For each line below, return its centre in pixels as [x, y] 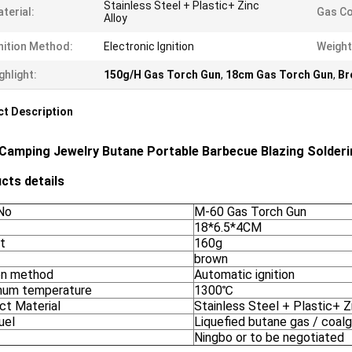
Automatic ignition [244, 275]
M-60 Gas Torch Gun [250, 212]
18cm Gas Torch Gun [279, 75]
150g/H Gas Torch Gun [162, 75]
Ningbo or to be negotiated [269, 337]
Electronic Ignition [149, 46]
